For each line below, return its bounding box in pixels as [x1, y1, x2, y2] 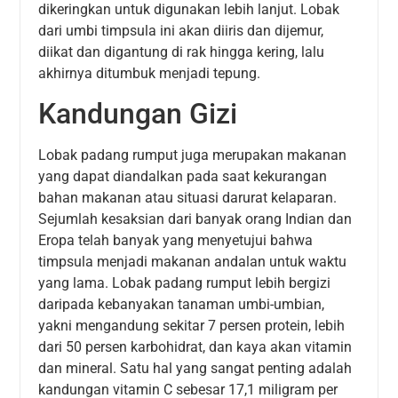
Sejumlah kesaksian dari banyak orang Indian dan [38, 211, 353, 228]
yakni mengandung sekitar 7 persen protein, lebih [38, 317, 346, 335]
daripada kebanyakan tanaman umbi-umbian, [38, 296, 325, 314]
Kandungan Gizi [38, 97, 238, 131]
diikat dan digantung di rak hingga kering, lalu [38, 43, 325, 60]
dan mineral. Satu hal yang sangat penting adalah [38, 360, 353, 378]
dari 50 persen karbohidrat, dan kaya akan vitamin [38, 338, 353, 356]
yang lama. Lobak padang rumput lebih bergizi [38, 275, 331, 292]
